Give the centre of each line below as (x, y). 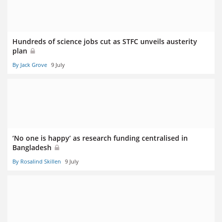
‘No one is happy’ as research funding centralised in (100, 138)
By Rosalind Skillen (37, 162)
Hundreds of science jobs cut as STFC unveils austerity (105, 41)
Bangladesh (33, 147)
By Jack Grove (30, 64)
